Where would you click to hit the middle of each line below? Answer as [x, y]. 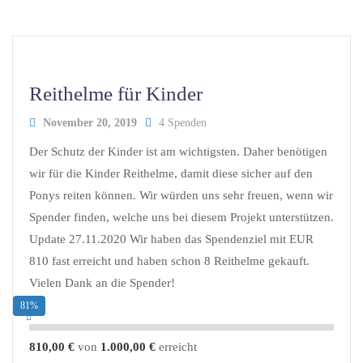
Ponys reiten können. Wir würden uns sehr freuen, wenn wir [181, 195]
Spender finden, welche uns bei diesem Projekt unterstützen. [181, 217]
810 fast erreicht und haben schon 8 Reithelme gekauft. [169, 261]
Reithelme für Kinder [116, 93]
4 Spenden [181, 122]
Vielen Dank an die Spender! [102, 282]
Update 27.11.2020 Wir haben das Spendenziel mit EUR [171, 239]
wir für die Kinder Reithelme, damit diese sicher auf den [171, 173]
